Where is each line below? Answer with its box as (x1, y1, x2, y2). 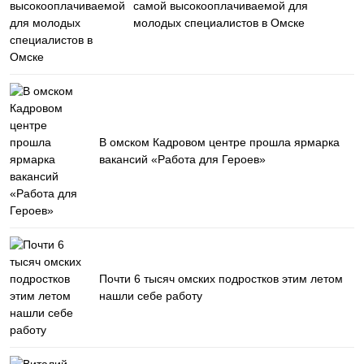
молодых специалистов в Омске (133, 16, 305, 29)
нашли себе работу (99, 289, 202, 302)
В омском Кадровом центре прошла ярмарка (99, 136, 340, 149)
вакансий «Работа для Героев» (99, 153, 266, 166)
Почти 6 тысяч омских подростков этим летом (99, 272, 343, 285)
